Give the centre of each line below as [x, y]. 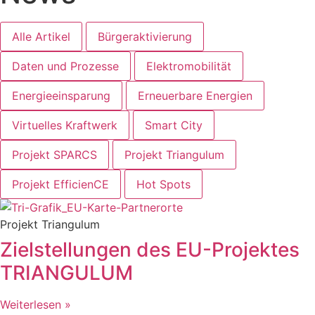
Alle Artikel [41, 36]
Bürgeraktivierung [145, 36]
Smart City [174, 125]
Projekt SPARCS [54, 154]
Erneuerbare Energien [195, 95]
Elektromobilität [189, 66]
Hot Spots [163, 184]
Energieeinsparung [61, 95]
